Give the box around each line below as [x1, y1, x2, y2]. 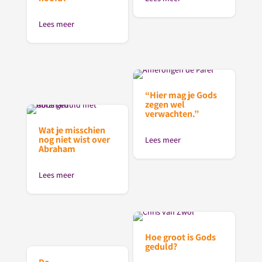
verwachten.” [145, 108, 199, 120]
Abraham [38, 143, 75, 156]
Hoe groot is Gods [145, 230, 216, 243]
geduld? [145, 240, 178, 253]
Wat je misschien [38, 124, 105, 137]
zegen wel [145, 98, 185, 111]
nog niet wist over [38, 133, 110, 146]
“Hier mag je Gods [145, 89, 218, 102]
